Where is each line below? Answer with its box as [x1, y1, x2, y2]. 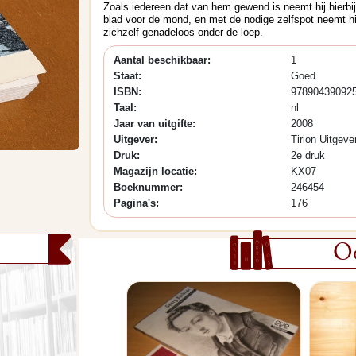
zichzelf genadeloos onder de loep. [103, 26, 263, 38]
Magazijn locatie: [114, 165, 197, 177]
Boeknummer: [114, 181, 183, 193]
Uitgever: [114, 133, 157, 145]
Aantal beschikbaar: [114, 54, 211, 66]
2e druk [290, 149, 325, 161]
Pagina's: [114, 197, 159, 209]
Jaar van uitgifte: [114, 118, 195, 130]
